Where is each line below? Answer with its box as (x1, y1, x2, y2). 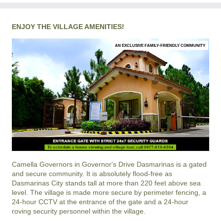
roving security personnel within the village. (12, 207, 146, 215)
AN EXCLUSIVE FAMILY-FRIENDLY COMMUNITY (115, 42, 205, 48)
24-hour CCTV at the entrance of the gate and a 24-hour (12, 197, 188, 206)
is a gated (174, 160, 207, 168)
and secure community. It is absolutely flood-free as (12, 169, 172, 178)
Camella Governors (12, 160, 73, 168)
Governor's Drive (82, 160, 135, 168)
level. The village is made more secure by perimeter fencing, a (12, 188, 206, 196)
